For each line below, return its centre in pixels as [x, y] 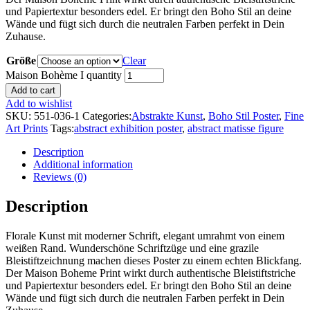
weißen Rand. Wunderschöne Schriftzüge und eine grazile [132, 248]
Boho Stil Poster [244, 116]
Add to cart [33, 91]
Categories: [107, 116]
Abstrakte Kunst [167, 116]
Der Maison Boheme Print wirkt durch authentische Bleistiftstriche [151, 273]
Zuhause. [26, 37]
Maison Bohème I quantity [64, 75]
